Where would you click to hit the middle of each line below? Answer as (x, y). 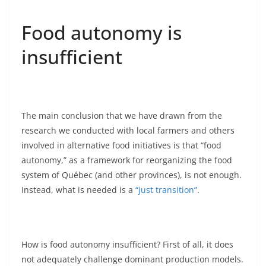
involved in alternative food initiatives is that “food (121, 145)
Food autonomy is (102, 33)
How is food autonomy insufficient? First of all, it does (127, 245)
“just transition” (166, 190)
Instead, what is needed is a (78, 190)
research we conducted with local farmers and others (128, 131)
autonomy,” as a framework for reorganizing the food (127, 160)
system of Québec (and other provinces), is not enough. (132, 175)
